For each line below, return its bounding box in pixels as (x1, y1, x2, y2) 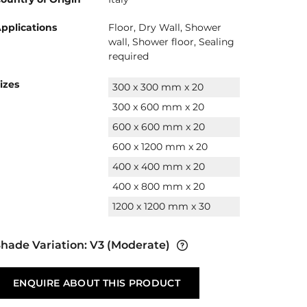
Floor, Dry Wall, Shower (108, 21, 221, 34)
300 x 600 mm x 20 (112, 101, 204, 114)
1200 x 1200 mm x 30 (112, 200, 210, 213)
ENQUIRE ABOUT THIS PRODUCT (12, 277, 181, 290)
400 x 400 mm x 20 (112, 160, 205, 173)
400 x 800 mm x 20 (112, 180, 205, 193)
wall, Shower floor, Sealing (108, 36, 234, 49)
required (108, 50, 149, 63)
